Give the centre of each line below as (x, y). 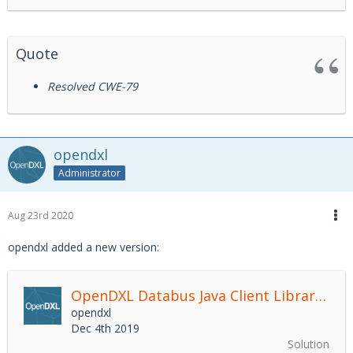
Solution (308, 344)
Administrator (89, 173)
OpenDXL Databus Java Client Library (321, 295)
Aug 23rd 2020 (41, 216)
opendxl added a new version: (84, 247)
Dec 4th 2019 (105, 328)
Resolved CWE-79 (93, 86)
